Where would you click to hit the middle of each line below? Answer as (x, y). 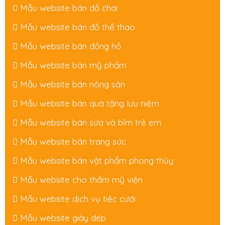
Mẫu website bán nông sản (73, 84)
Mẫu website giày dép (63, 218)
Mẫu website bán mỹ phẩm (73, 65)
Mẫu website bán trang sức (73, 142)
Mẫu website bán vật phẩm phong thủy (97, 161)
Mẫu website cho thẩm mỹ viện (81, 180)
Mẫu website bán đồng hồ (71, 46)
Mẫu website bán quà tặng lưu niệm (90, 103)
